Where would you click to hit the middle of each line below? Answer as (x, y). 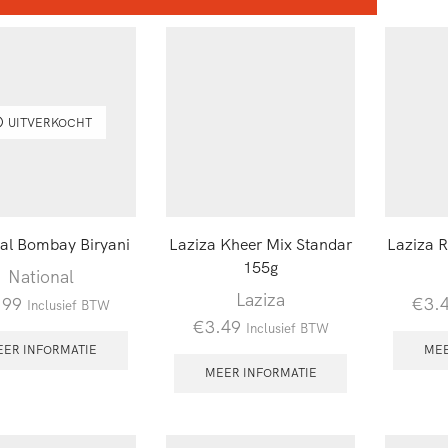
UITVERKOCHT (49, 122)
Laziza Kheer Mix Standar (261, 243)
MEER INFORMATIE (260, 373)
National (41, 275)
